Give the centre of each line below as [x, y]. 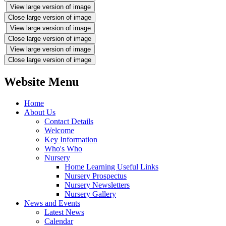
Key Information [71, 139]
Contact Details [69, 121]
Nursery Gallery [90, 194]
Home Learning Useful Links [111, 166]
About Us [40, 112]
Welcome [59, 130]
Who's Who [63, 148]
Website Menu [41, 82]
